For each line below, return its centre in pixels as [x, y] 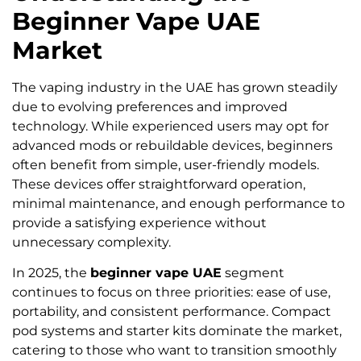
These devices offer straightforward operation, [159, 184]
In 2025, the [51, 273]
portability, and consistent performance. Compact [172, 312]
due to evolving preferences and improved [150, 106]
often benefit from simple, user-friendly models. [166, 164]
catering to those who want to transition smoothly [174, 351]
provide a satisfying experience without [139, 222]
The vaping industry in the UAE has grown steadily [175, 87]
